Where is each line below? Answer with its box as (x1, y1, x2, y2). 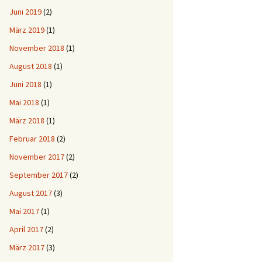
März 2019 (9, 25, 44, 35)
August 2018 (9, 61, 52, 71)
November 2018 (9, 43, 64, 53)
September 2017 (9, 170, 68, 180)
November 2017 (9, 151, 64, 162)
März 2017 (9, 242, 44, 253)
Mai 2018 (9, 97, 39, 108)
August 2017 (9, 188, 52, 198)
